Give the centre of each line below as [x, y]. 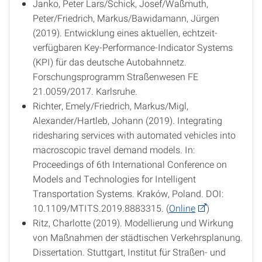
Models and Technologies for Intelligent [114, 179]
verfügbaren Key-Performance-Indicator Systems [133, 47]
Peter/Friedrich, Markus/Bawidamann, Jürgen [126, 18]
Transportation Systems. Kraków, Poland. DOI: [128, 193]
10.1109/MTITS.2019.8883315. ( [101, 208]
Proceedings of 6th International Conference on [130, 164]
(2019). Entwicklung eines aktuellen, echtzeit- [125, 32]
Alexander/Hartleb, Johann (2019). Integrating [127, 120]
